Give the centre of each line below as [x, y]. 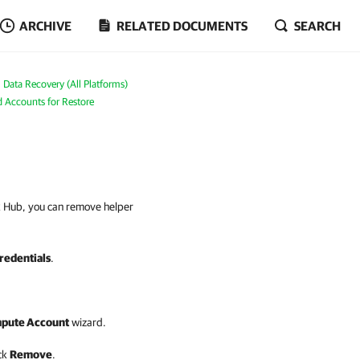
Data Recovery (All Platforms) [65, 84]
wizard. [88, 322]
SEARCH [317, 26]
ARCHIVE [45, 26]
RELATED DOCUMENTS [182, 26]
